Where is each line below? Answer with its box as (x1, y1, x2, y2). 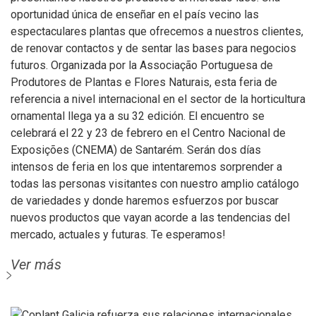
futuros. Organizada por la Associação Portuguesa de (11, 59, 273, 72)
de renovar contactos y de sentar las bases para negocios (11, 42, 296, 55)
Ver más (11, 256, 61, 273)
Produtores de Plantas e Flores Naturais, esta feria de (11, 75, 277, 89)
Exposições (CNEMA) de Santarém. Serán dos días (11, 143, 261, 157)
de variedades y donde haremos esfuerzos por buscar (11, 194, 279, 207)
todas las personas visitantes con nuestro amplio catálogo (11, 177, 299, 190)
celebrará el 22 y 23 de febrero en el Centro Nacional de (11, 126, 286, 140)
